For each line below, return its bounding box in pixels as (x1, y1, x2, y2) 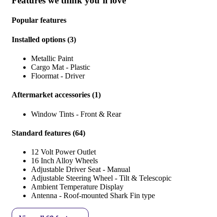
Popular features (12, 16, 66, 25)
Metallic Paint (31, 54, 73, 62)
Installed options (12, 35, 65, 44)
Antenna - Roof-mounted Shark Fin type (31, 191, 155, 200)
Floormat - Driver (31, 71, 85, 80)
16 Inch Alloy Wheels (31, 156, 98, 165)
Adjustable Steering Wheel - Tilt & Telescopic (31, 174, 171, 183)
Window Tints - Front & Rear (31, 109, 121, 118)
